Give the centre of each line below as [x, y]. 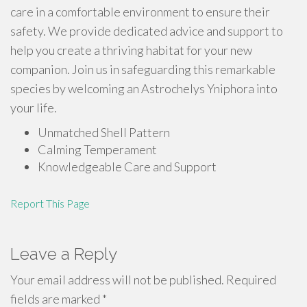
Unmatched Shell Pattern [104, 132]
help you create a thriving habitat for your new [131, 50]
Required [250, 280]
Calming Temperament [97, 149]
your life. [34, 108]
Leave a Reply [64, 254]
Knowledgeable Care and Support [127, 167]
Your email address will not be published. [117, 280]
